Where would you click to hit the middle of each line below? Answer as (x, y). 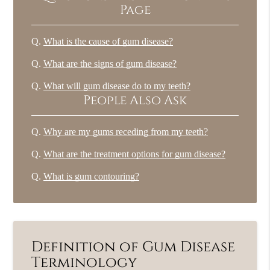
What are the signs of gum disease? (110, 64)
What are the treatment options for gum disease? (135, 154)
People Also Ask (135, 101)
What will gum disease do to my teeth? (117, 86)
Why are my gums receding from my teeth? (126, 132)
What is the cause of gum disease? (108, 42)
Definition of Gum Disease (133, 247)
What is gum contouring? (92, 177)
